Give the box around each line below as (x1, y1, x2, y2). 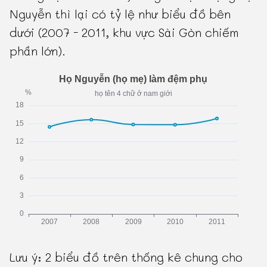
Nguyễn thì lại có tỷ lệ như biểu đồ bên (10, 6, 231, 22)
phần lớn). (10, 43, 66, 59)
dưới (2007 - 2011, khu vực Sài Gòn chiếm (10, 24, 239, 41)
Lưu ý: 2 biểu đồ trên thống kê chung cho (10, 249, 243, 265)
